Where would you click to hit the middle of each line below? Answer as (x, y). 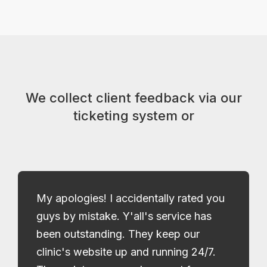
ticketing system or (133, 115)
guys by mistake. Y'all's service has (124, 216)
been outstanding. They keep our (118, 234)
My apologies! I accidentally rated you (131, 198)
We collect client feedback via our (133, 97)
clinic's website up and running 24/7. (126, 252)
